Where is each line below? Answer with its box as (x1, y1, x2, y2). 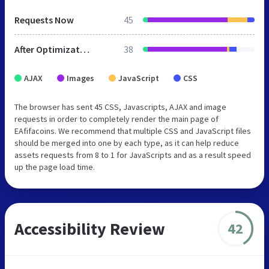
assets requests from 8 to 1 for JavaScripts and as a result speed (14, 149, 251, 160)
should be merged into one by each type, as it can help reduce (14, 137, 239, 148)
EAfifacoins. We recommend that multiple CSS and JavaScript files (14, 125, 251, 136)
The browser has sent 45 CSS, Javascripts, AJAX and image (14, 101, 226, 112)
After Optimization (80, 43, 89, 55)
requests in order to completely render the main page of (14, 113, 219, 124)
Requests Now (14, 13, 74, 26)
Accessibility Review (14, 217, 165, 240)
